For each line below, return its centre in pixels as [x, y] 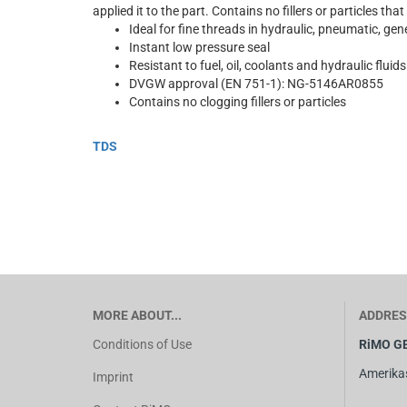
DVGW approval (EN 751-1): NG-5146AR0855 [256, 84]
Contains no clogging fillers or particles [238, 102]
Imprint [113, 377]
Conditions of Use [142, 344]
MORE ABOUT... [137, 315]
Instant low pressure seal [199, 47]
